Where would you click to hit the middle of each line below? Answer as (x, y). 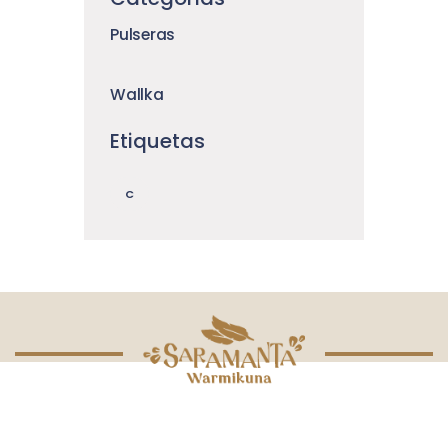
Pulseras (143, 34)
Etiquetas (157, 141)
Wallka (137, 95)
